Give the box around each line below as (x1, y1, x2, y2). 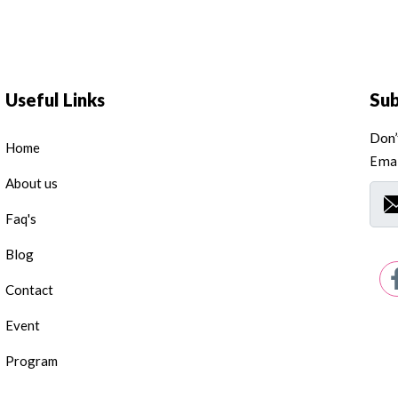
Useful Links (5, 89, 105, 111)
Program (5, 353, 58, 370)
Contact (5, 282, 53, 298)
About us (5, 175, 58, 192)
